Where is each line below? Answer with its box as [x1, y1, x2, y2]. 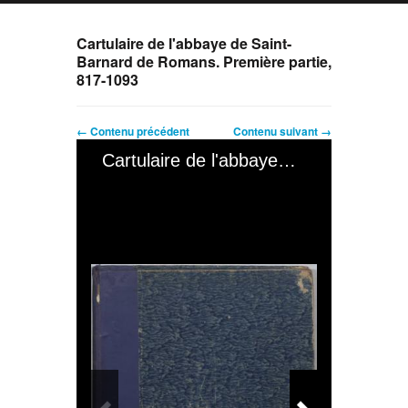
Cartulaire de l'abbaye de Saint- [76, 32, 291, 54]
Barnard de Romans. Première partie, [76, 50, 331, 72]
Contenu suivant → [233, 122, 331, 139]
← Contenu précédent [76, 122, 189, 139]
